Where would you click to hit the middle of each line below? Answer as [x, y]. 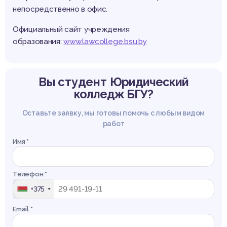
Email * [23, 209]
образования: [38, 42]
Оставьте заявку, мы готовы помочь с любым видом [113, 113]
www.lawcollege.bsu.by [105, 42]
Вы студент [74, 82]
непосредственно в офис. [60, 9]
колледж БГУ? [113, 94]
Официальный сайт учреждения [71, 30]
